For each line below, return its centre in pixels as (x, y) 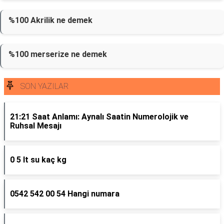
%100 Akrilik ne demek (50, 20)
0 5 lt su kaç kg (38, 160)
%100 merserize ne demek (58, 54)
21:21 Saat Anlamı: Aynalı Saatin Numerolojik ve (99, 117)
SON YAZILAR (44, 86)
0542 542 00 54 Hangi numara (65, 194)
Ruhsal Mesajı (36, 126)
